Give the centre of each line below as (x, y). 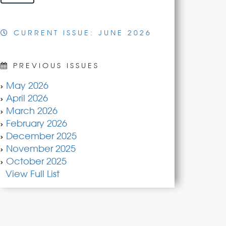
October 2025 (36, 161)
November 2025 (41, 148)
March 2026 (32, 110)
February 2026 (37, 123)
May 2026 (27, 85)
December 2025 (41, 136)
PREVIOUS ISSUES (54, 65)
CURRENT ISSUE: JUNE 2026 (81, 33)
